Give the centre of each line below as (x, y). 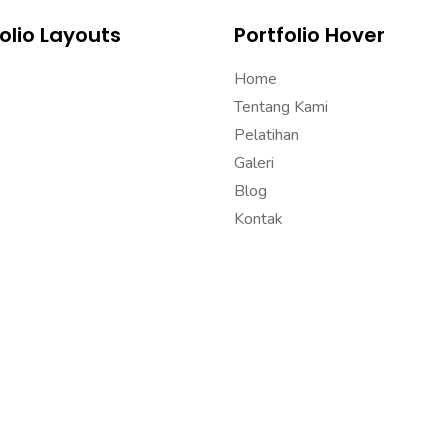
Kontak (258, 219)
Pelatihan (266, 135)
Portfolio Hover (309, 35)
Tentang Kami (281, 107)
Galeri (254, 163)
